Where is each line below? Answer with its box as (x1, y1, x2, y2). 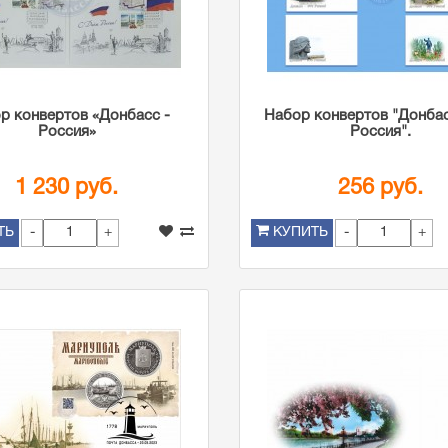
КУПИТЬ (272, 226, 328, 239)
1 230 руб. (15, 178, 119, 198)
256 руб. (338, 178, 424, 198)
